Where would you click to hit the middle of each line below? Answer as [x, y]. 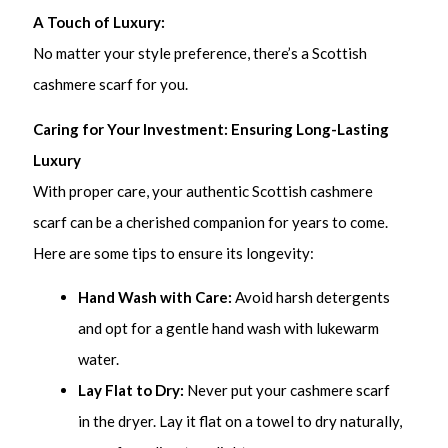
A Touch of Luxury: [99, 22]
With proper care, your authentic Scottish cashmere [203, 190]
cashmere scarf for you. [112, 84]
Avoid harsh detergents [311, 297]
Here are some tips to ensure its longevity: [174, 252]
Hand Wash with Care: [155, 297]
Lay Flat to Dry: [131, 390]
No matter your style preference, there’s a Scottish [200, 53]
